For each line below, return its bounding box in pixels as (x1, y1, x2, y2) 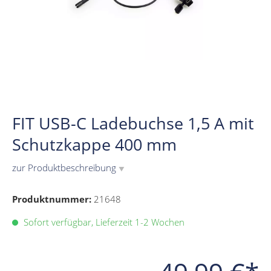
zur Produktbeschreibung (12, 162, 119, 174)
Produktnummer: (12, 193, 94, 206)
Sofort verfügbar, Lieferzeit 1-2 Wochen (21, 216, 184, 229)
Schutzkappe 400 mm (12, 133, 177, 156)
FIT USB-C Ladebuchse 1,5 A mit (12, 112, 254, 135)
